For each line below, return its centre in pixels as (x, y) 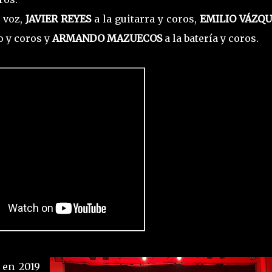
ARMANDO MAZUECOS (107, 39)
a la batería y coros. (211, 39)
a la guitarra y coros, (147, 19)
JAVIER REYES (60, 19)
